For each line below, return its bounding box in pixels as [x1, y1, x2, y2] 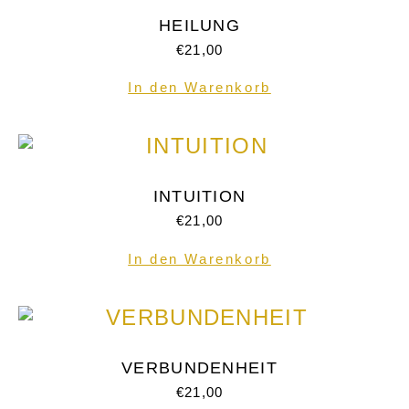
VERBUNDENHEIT [121, 358, 278, 377]
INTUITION [152, 187, 246, 205]
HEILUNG [158, 16, 241, 35]
